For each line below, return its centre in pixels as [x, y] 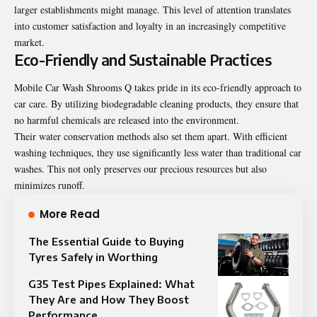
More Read [70, 214]
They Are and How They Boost [109, 299]
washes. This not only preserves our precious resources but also [140, 168]
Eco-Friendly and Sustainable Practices [143, 59]
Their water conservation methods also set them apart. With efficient [151, 136]
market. [29, 42]
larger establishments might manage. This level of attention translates [152, 9]
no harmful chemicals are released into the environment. [127, 120]
